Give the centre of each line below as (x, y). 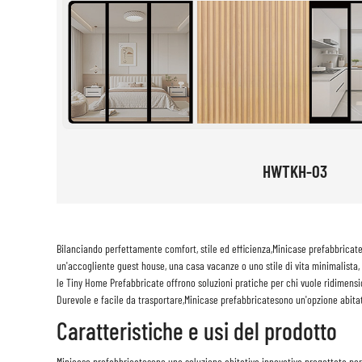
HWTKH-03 (295, 171)
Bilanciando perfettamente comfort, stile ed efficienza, (164, 249)
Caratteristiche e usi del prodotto (196, 331)
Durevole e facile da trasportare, (120, 300)
